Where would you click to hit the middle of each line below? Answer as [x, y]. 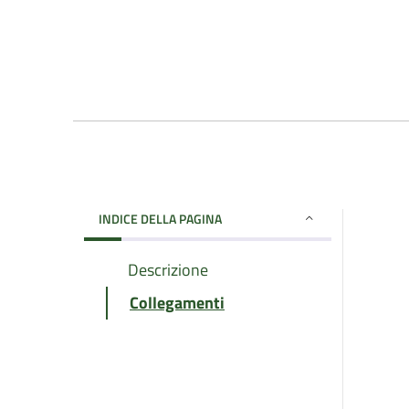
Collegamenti [177, 302]
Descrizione [168, 269]
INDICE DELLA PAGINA [160, 218]
